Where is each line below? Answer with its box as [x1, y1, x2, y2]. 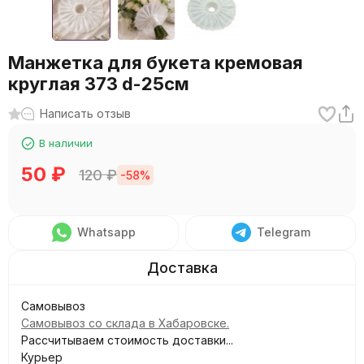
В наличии [39, 136, 93, 149]
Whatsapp [76, 225, 136, 239]
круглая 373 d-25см [8, 73, 189, 94]
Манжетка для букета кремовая [8, 52, 303, 73]
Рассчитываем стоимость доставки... [21, 333, 233, 347]
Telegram [256, 225, 310, 239]
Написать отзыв [40, 106, 131, 120]
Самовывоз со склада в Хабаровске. [21, 316, 229, 330]
